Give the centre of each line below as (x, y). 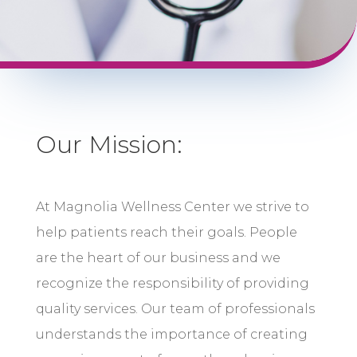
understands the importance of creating (171, 334)
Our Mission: (109, 144)
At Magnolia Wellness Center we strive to (172, 206)
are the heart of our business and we (158, 257)
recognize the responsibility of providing (172, 283)
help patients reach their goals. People (166, 232)
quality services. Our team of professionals (175, 308)
